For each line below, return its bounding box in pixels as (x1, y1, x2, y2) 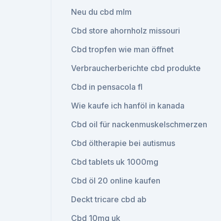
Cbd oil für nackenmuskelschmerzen (71, 119, 208, 129)
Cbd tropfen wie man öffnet (71, 44, 174, 54)
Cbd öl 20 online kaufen (71, 176, 161, 185)
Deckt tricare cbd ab (71, 194, 147, 204)
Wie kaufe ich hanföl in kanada (71, 101, 185, 110)
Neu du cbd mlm (71, 7, 132, 17)
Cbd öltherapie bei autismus (71, 138, 176, 148)
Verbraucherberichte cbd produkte (71, 63, 201, 73)
